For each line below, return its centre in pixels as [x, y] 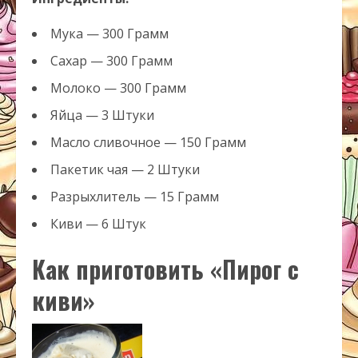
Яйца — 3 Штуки [102, 115]
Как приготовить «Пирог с [165, 269]
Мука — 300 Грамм [109, 34]
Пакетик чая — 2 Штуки [125, 170]
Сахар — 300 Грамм [111, 61]
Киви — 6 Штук [98, 224]
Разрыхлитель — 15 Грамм [135, 197]
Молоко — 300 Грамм [118, 88]
